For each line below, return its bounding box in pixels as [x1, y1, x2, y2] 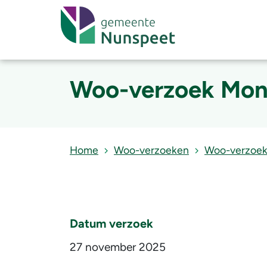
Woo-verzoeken [114, 144, 189, 156]
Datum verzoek [70, 216, 153, 231]
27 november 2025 [70, 240, 166, 254]
